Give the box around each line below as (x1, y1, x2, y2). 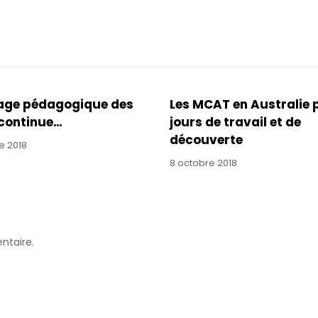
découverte (169, 131, 243, 148)
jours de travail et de (169, 113, 301, 131)
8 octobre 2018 (169, 155, 237, 170)
